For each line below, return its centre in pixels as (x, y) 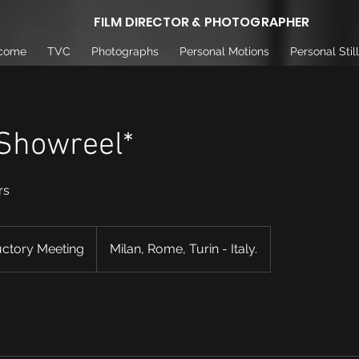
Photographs (125, 51)
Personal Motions (224, 51)
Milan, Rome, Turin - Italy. (184, 249)
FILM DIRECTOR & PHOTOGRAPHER (202, 22)
